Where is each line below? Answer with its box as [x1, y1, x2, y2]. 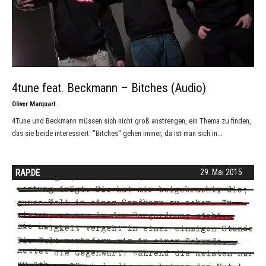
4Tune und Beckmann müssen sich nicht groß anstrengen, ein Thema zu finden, [12, 116, 251, 125]
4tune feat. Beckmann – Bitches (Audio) [12, 80, 206, 95]
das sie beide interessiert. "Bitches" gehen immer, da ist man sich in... [12, 128, 223, 138]
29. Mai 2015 [200, 167, 242, 177]
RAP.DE [15, 167, 40, 178]
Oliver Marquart [12, 100, 55, 108]
